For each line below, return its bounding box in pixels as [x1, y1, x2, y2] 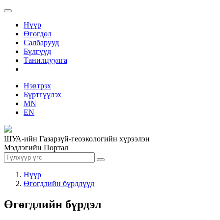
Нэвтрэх [24, 82, 51, 90]
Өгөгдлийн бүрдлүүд [24, 179, 94, 188]
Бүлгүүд [24, 47, 51, 55]
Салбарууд [24, 38, 59, 47]
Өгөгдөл [24, 29, 52, 38]
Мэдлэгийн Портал [4, 143, 68, 152]
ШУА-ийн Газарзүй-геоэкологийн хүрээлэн [4, 135, 150, 143]
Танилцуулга [24, 56, 67, 64]
